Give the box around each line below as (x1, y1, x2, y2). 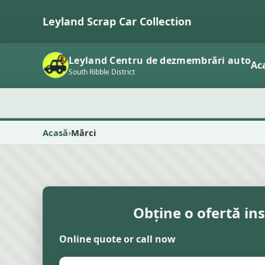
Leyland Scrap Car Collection (43, 14, 192, 28)
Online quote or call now (59, 232, 176, 245)
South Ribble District (69, 66, 135, 77)
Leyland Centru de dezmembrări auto (69, 53, 251, 67)
